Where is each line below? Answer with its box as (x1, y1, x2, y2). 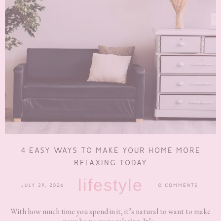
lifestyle (78, 176, 143, 195)
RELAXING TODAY (74, 158, 147, 168)
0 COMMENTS (158, 182, 198, 189)
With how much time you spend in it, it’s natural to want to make (10, 206, 211, 217)
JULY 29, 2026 (21, 182, 64, 189)
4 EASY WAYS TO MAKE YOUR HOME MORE (20, 146, 201, 155)
